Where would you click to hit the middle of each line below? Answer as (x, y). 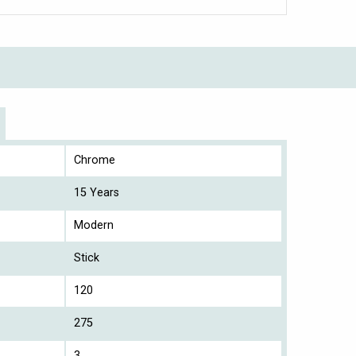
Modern (94, 226)
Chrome (95, 161)
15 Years (97, 193)
